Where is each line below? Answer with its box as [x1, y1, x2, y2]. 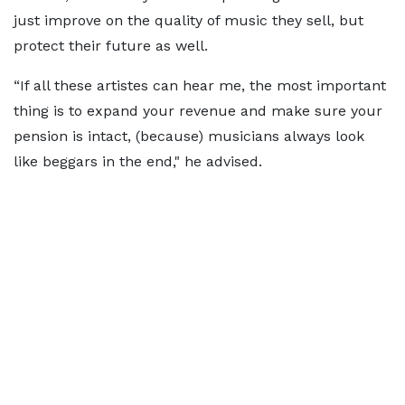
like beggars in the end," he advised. [14, 153, 262, 170]
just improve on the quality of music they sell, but [14, 12, 363, 29]
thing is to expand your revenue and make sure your [14, 102, 382, 119]
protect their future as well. [14, 37, 208, 54]
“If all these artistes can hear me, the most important [14, 77, 386, 94]
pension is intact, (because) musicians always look [14, 127, 364, 145]
